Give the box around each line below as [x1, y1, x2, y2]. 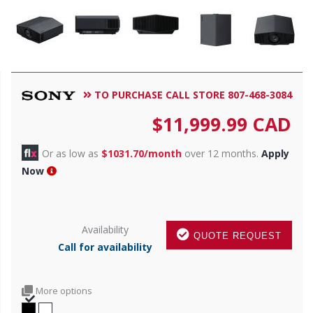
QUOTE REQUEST [190, 230, 282, 241]
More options [36, 284, 92, 297]
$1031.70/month [101, 146, 182, 160]
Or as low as [42, 146, 101, 160]
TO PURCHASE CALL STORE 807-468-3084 [92, 87, 292, 101]
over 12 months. [182, 146, 261, 160]
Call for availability [58, 240, 152, 254]
